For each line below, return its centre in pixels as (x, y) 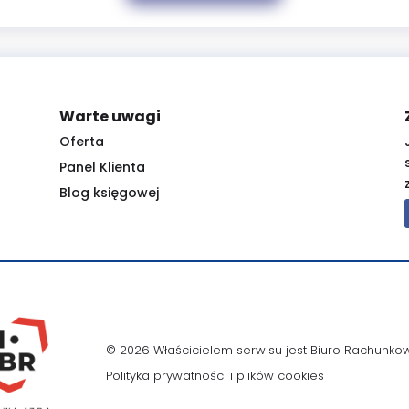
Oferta (81, 141)
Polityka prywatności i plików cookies (215, 375)
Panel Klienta (102, 167)
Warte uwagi (110, 116)
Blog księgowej (109, 192)
